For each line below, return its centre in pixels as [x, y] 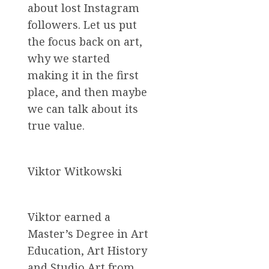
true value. [56, 125]
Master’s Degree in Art [88, 233]
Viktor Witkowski [75, 171]
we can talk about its [83, 108]
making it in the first [83, 75]
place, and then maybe [87, 92]
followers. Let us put [82, 24]
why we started [69, 58]
